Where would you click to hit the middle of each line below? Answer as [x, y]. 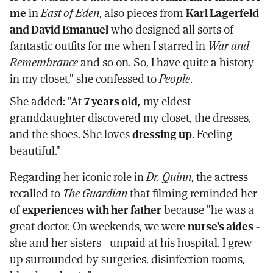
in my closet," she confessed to [84, 79]
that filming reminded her [192, 193]
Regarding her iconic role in [78, 177]
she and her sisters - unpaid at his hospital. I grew [131, 243]
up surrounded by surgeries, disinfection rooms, [127, 259]
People [175, 79]
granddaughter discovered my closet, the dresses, [130, 118]
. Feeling [212, 134]
